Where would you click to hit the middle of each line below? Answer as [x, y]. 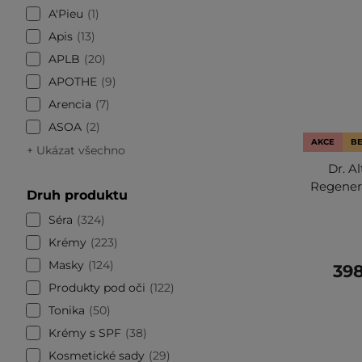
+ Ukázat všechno [76, 150]
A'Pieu [66, 13]
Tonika [67, 310]
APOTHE [73, 81]
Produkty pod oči [97, 287]
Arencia [70, 104]
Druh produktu [77, 195]
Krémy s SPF [85, 333]
